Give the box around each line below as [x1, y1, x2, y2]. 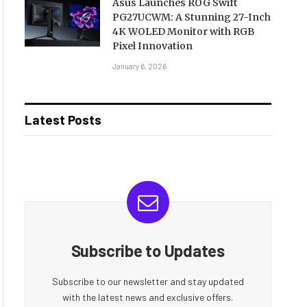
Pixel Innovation [112, 40, 193, 52]
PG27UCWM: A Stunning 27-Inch [112, 11, 271, 23]
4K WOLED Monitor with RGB [112, 25, 254, 38]
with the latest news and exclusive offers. [62, 291, 234, 303]
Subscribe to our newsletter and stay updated [51, 275, 244, 287]
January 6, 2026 [112, 62, 167, 71]
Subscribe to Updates [71, 241, 225, 260]
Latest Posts [24, 112, 101, 127]
